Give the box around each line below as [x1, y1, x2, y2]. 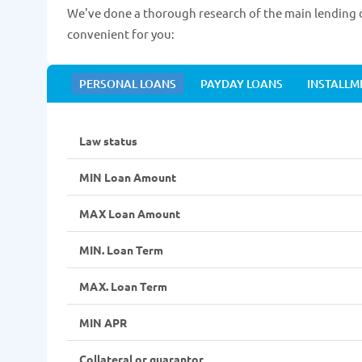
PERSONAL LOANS [79, 76, 176, 92]
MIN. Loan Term [79, 242, 163, 258]
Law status [79, 133, 137, 149]
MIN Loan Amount [79, 170, 176, 185]
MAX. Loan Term [79, 279, 167, 294]
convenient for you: [67, 26, 175, 42]
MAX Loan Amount [79, 206, 180, 221]
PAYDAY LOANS [200, 76, 283, 92]
